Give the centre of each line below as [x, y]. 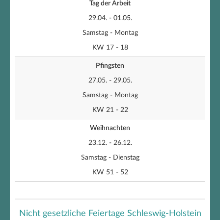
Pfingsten [110, 66]
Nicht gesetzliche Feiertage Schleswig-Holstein [110, 214]
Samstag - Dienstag [110, 158]
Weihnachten [110, 128]
